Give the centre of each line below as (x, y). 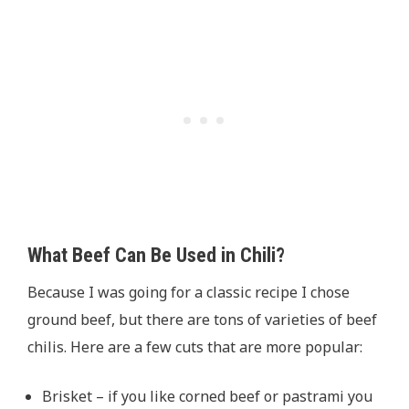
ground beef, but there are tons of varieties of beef (202, 320)
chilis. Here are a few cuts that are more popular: (195, 347)
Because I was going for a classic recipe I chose (189, 293)
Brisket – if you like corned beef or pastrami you (207, 397)
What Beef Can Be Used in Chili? (158, 256)
